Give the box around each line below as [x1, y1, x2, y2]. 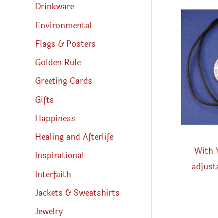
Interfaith [35, 167, 71, 181]
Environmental [35, 18, 92, 32]
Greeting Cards [35, 74, 92, 88]
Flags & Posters [35, 37, 96, 51]
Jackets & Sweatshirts [35, 186, 120, 200]
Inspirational [35, 149, 84, 163]
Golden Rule [35, 56, 81, 70]
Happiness [35, 111, 75, 125]
